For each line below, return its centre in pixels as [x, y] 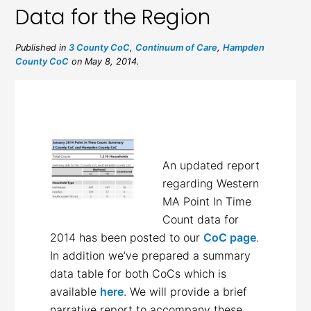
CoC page [230, 237]
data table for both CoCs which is [138, 273]
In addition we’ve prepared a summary [151, 255]
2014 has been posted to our [127, 237]
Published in [42, 47]
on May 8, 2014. [104, 61]
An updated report [211, 165]
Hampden [244, 47]
